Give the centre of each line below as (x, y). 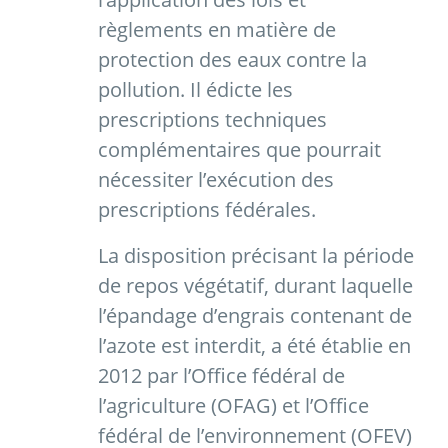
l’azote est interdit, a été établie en (254, 346)
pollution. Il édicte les (195, 90)
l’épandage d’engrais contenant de (255, 316)
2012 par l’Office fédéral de (221, 376)
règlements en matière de (217, 30)
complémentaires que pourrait (239, 150)
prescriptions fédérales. (207, 210)
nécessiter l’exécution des (216, 180)
